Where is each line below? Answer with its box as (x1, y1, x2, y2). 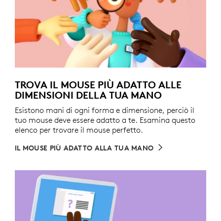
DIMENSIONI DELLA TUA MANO (15, 89, 162, 102)
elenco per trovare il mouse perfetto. (15, 125, 143, 135)
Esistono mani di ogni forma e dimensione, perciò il (15, 105, 194, 115)
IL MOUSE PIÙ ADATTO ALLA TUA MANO (15, 144, 154, 153)
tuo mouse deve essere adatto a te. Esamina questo (15, 115, 195, 125)
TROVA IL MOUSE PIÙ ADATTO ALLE (15, 78, 182, 91)
